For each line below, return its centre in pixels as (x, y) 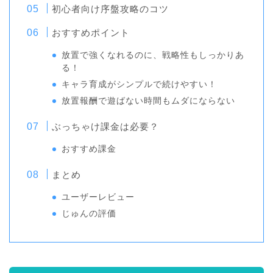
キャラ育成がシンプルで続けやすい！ (140, 84)
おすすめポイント (91, 33)
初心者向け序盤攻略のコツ (111, 9)
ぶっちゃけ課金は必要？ (106, 126)
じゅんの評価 (89, 214)
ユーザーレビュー (98, 197)
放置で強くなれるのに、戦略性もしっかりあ (153, 55)
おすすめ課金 (89, 149)
